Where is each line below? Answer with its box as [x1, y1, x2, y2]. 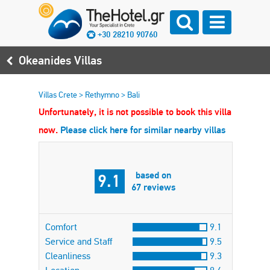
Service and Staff [45, 236, 112, 247]
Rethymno [85, 90, 121, 100]
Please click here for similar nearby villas [60, 124, 225, 136]
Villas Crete [39, 90, 79, 100]
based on [136, 169, 171, 181]
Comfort [45, 221, 77, 233]
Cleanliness [45, 250, 90, 262]
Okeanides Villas [19, 52, 102, 68]
